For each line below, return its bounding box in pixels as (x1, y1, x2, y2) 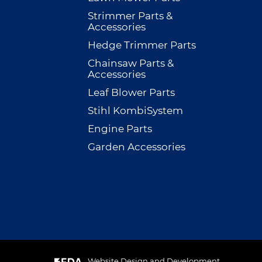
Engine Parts (87, 124, 152, 134)
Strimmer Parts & (87, 11, 173, 21)
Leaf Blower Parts (87, 88, 175, 98)
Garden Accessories (87, 142, 185, 152)
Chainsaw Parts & (87, 58, 174, 68)
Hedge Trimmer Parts (87, 40, 196, 50)
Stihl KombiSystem (87, 106, 183, 116)
